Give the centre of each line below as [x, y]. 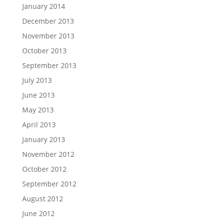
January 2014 [43, 6]
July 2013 [37, 80]
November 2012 [48, 154]
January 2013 [43, 139]
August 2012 [42, 199]
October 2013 [44, 51]
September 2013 [49, 65]
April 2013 [39, 125]
